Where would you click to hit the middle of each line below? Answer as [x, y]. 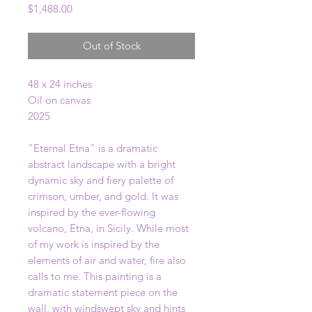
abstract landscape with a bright [102, 164]
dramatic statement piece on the [103, 292]
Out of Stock [111, 45]
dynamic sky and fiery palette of [101, 180]
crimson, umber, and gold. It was [103, 196]
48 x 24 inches [60, 84]
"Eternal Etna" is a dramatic [93, 148]
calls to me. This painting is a [95, 276]
